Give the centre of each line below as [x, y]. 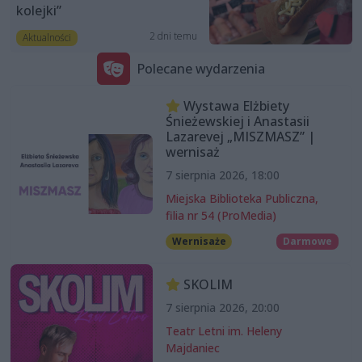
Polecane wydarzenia [201, 68]
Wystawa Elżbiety [234, 106]
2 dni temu [173, 36]
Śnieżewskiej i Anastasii [237, 122]
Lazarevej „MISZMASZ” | [240, 137]
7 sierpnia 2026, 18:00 [222, 175]
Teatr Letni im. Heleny [223, 331]
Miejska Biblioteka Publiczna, [242, 199]
